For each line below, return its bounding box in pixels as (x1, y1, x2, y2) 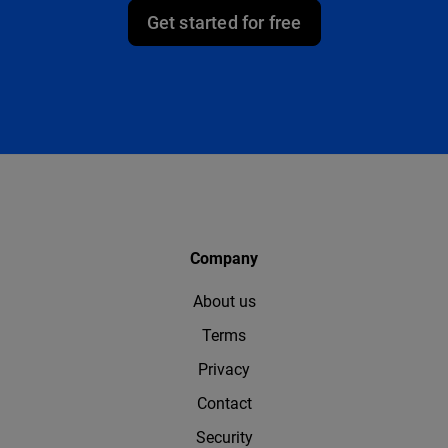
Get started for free (146, 11, 302, 33)
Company (190, 248, 258, 268)
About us (192, 291, 256, 311)
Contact (196, 393, 252, 413)
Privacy (198, 359, 250, 379)
